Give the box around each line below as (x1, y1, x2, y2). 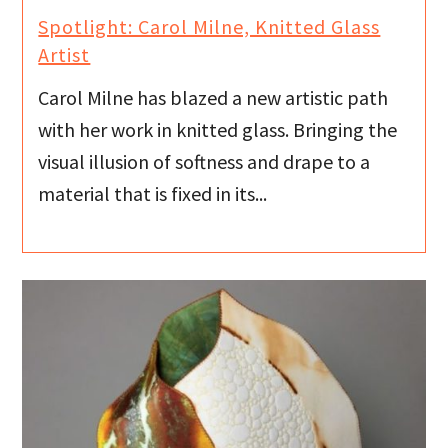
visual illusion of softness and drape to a (38, 148, 371, 174)
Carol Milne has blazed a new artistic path (38, 84, 389, 110)
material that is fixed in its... (38, 180, 268, 206)
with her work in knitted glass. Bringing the (38, 116, 398, 142)
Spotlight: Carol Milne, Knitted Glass (38, 14, 381, 40)
